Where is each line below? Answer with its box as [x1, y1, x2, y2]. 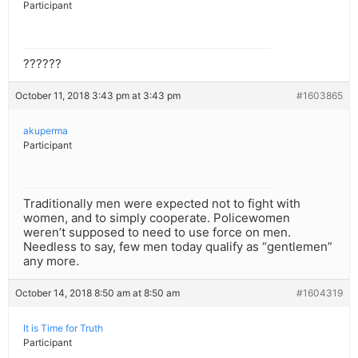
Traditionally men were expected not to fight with [23, 196, 300, 212]
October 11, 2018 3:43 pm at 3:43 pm [15, 89, 181, 102]
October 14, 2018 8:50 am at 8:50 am [15, 287, 180, 300]
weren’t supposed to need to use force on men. [23, 225, 291, 241]
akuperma [23, 125, 68, 137]
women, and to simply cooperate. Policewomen [23, 210, 290, 226]
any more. [23, 253, 79, 269]
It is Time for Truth [23, 322, 103, 335]
